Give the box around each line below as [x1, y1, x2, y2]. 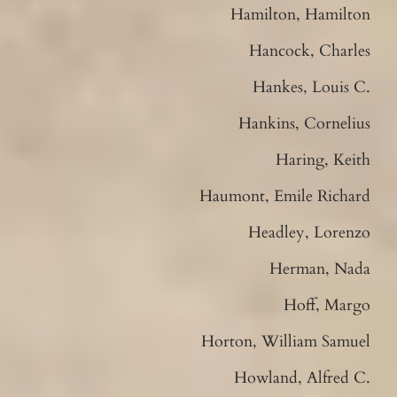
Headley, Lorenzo [248, 221, 371, 244]
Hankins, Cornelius [238, 112, 371, 135]
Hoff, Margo [284, 293, 371, 316]
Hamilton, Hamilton [230, 3, 371, 26]
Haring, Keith [276, 148, 371, 171]
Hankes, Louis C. [253, 75, 371, 98]
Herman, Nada [269, 257, 371, 280]
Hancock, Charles [249, 39, 371, 62]
